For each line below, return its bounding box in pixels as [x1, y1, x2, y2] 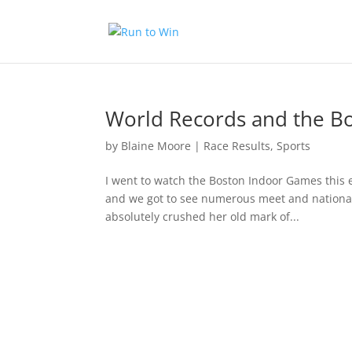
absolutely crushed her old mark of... [105, 209, 300, 224]
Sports [277, 138, 311, 153]
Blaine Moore [121, 138, 192, 153]
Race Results [203, 138, 271, 153]
